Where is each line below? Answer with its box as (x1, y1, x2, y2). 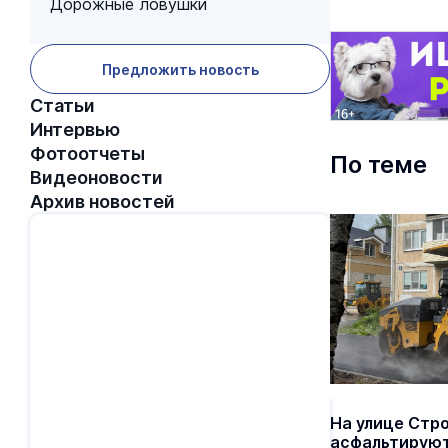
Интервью (30, 119, 120, 140)
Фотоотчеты (30, 143, 145, 164)
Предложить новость (101, 60, 259, 78)
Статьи (30, 95, 95, 116)
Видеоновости (30, 167, 163, 188)
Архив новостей (30, 191, 175, 212)
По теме (330, 150, 427, 179)
